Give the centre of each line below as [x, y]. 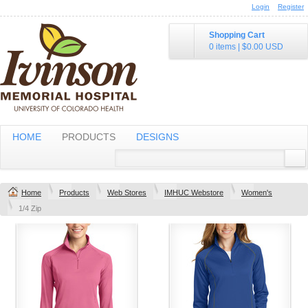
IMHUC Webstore [194, 192]
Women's [257, 192]
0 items [222, 47]
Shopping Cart [237, 35]
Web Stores [127, 192]
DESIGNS [157, 137]
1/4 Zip [30, 208]
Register [291, 7]
